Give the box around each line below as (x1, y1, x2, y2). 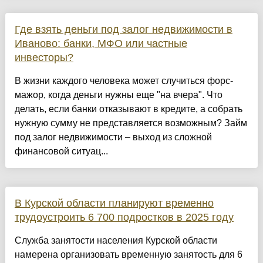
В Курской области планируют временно (14, 197, 214, 210)
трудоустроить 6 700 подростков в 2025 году (14, 211, 234, 224)
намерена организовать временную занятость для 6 (14, 249, 242, 260)
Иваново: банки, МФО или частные (14, 38, 187, 50)
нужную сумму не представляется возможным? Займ (14, 118, 247, 129)
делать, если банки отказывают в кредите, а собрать (14, 104, 242, 114)
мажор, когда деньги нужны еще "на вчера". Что (14, 90, 222, 100)
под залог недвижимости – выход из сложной (14, 132, 212, 143)
